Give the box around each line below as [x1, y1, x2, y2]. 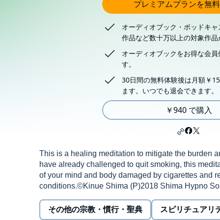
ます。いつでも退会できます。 [122, 86, 218, 95]
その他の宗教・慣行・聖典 [48, 205, 142, 214]
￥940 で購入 [165, 105, 212, 115]
